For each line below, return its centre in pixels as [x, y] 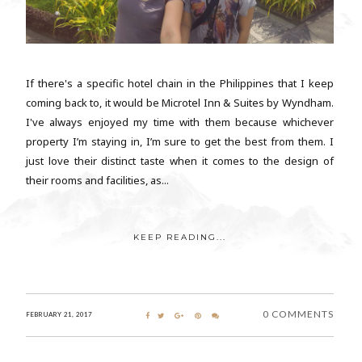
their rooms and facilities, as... [97, 181]
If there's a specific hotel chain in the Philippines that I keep [180, 84]
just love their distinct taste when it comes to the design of [180, 161]
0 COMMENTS [298, 314]
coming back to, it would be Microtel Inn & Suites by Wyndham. [180, 103]
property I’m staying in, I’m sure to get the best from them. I [180, 142]
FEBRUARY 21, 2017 [59, 315]
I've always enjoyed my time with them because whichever [180, 122]
